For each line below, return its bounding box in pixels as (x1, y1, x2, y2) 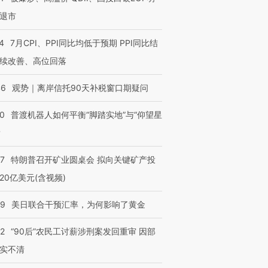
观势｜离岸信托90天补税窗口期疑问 (12, 83, 148, 93)
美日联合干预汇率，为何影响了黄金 (11, 199, 145, 209)
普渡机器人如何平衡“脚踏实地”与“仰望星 (11, 109, 162, 120)
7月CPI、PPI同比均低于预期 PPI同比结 (10, 38, 158, 48)
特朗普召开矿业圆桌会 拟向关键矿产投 (11, 154, 156, 165)
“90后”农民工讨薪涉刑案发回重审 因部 (11, 226, 156, 236)
